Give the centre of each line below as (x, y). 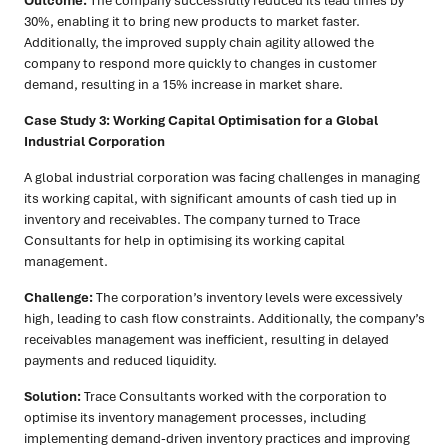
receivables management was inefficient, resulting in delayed (206, 339)
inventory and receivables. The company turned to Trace (192, 219)
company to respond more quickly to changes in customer (200, 63)
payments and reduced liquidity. (120, 360)
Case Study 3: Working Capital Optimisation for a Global (201, 120)
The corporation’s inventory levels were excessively (247, 297)
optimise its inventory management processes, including (195, 417)
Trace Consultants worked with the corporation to (234, 396)
